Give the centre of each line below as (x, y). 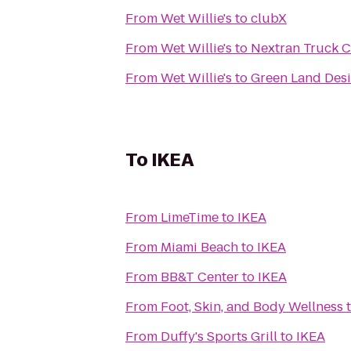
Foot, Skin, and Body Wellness (298, 307)
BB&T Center (200, 277)
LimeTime (190, 217)
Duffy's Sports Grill (219, 337)
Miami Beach (199, 247)
